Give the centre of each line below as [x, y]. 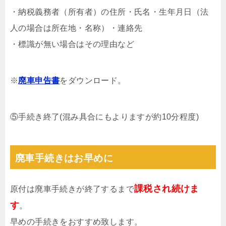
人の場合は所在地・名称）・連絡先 [76, 28]
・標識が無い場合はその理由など [72, 44]
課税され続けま [167, 188]
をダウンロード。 [93, 80]
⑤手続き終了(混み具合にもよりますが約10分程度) [104, 117]
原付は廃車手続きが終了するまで [72, 189]
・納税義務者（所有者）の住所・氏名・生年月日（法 [109, 12]
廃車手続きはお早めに [64, 158]
